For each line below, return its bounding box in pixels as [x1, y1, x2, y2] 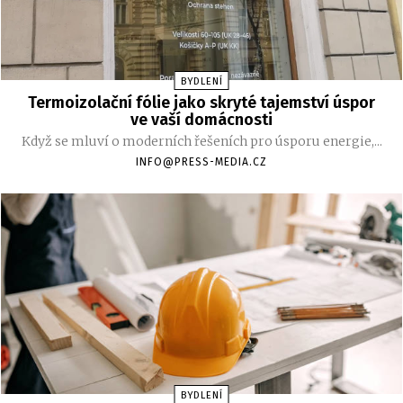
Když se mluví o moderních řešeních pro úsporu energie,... [21, 133, 382, 150]
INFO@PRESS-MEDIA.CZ [136, 156, 267, 169]
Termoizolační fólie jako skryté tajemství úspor [28, 93, 375, 113]
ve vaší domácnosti [130, 110, 273, 130]
